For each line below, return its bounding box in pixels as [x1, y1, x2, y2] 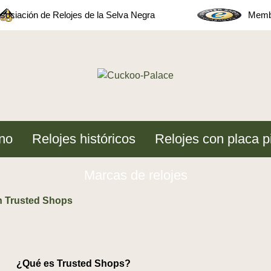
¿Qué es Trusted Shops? [16, 258, 131, 269]
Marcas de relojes [83, 168, 188, 183]
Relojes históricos [31, 131, 135, 146]
